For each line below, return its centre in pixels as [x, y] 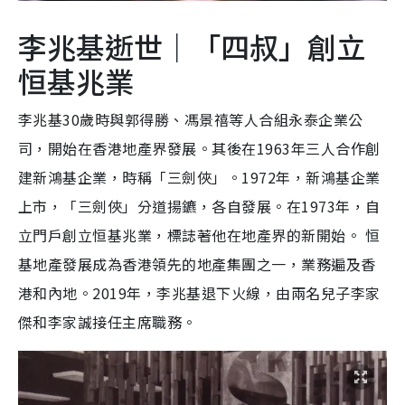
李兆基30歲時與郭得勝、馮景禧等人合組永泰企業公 [191, 119]
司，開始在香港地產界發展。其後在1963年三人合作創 [199, 148]
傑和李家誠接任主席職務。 [108, 321]
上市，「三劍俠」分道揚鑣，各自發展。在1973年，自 [199, 206]
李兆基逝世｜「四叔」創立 [192, 46]
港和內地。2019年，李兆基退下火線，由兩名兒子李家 [199, 292]
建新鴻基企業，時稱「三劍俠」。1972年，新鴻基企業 [199, 177]
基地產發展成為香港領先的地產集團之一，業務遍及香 [197, 264]
